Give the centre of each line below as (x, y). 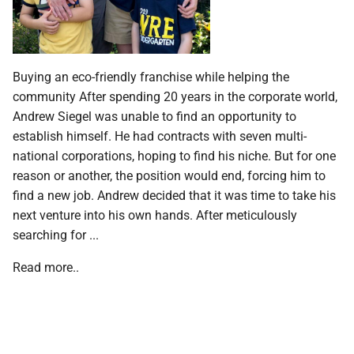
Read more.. (46, 266)
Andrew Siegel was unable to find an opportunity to (154, 115)
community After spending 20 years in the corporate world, (175, 96)
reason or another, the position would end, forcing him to (169, 175)
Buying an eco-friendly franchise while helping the (151, 76)
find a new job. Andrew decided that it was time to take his (174, 194)
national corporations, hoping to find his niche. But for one (174, 155)
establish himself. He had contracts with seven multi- (160, 135)
